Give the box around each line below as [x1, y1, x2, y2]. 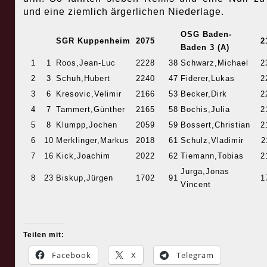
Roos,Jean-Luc [55, 58, 116, 68]
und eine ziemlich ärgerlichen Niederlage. [23, 7, 224, 17]
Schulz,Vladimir [180, 136, 244, 145]
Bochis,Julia [180, 105, 230, 114]
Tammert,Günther [55, 105, 125, 114]
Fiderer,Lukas [180, 74, 235, 83]
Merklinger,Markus [55, 136, 129, 145]
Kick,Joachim [55, 151, 110, 161]
